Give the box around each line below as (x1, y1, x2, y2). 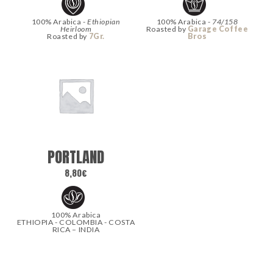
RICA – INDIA (52, 224, 100, 234)
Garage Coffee (187, 24, 249, 34)
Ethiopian (87, 17, 121, 27)
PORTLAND (48, 146, 104, 169)
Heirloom (60, 24, 92, 34)
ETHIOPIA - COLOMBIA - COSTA (16, 217, 135, 227)
